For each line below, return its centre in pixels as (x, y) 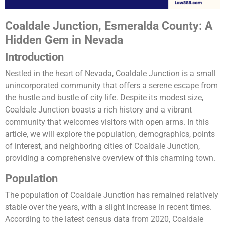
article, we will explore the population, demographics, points (110, 134)
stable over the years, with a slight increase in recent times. (108, 207)
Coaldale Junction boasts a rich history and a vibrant (98, 110)
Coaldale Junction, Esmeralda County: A (109, 26)
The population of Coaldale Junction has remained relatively (112, 195)
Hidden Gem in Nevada (64, 40)
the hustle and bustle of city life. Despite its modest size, (104, 98)
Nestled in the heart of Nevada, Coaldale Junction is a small (110, 74)
